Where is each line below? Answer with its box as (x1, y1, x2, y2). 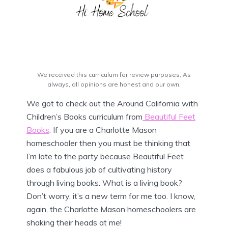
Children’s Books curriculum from (26, 111, 142, 122)
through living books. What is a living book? (26, 177, 182, 188)
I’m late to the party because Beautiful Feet (26, 151, 184, 161)
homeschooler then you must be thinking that (26, 137, 190, 148)
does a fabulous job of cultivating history (26, 164, 172, 175)
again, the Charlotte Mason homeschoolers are (26, 204, 196, 214)
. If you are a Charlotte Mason (49, 124, 157, 135)
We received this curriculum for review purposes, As (37, 70, 191, 78)
